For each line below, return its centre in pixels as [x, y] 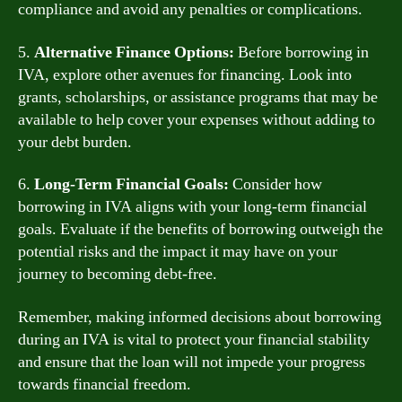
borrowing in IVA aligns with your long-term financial [192, 207]
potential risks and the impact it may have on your [178, 252]
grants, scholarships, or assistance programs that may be [198, 97]
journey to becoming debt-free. [118, 274]
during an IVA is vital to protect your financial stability [194, 339]
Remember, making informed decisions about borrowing [200, 317]
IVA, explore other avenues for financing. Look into [185, 74]
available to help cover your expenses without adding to [197, 119]
